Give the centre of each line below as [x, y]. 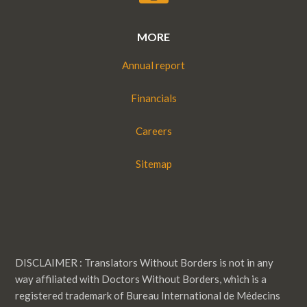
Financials [153, 98]
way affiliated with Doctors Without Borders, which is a [141, 279]
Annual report [153, 65]
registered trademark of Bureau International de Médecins [148, 295]
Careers [153, 131]
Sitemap [153, 164]
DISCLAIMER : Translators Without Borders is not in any [145, 262]
